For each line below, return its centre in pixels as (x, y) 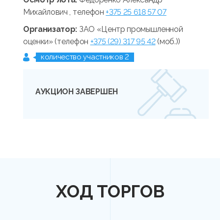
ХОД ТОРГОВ (110, 192)
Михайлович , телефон (65, 12)
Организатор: (51, 29)
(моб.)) (168, 42)
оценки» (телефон (57, 42)
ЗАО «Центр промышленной (131, 29)
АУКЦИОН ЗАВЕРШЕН (77, 92)
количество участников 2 (85, 57)
